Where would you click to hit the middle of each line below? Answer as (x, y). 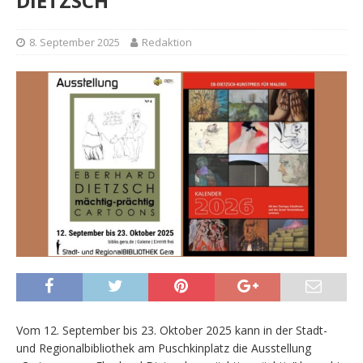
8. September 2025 (75, 42)
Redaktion (167, 42)
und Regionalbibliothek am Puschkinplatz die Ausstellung (164, 348)
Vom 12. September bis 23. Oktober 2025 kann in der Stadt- (172, 331)
